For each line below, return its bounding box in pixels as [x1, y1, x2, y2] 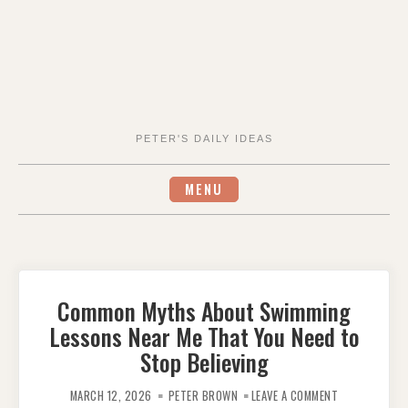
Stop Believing [139, 343, 269, 379]
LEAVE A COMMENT [250, 386, 339, 404]
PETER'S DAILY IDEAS [135, 133, 273, 145]
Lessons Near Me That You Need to [48, 318, 360, 353]
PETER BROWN [168, 386, 239, 404]
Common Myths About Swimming [57, 292, 351, 328]
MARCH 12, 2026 [69, 386, 152, 404]
